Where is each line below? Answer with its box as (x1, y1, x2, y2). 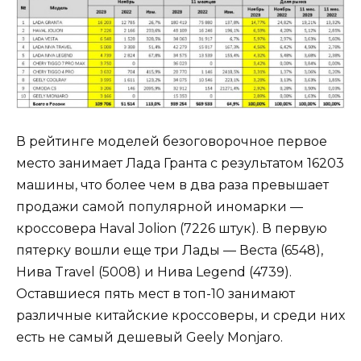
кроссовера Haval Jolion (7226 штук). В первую (16, 221, 327, 237)
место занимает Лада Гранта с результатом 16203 (16, 156, 344, 172)
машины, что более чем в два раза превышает (16, 177, 329, 193)
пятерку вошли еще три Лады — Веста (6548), (16, 243, 323, 259)
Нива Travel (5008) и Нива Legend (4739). (16, 264, 292, 280)
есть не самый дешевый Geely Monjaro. (16, 330, 286, 346)
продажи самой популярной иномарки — (16, 199, 303, 215)
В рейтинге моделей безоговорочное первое (16, 134, 327, 150)
